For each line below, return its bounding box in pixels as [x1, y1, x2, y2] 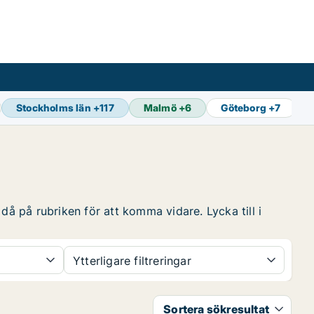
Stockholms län [16, 102, 91, 114]
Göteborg [221, 102, 267, 114]
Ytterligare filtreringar [73, 254, 191, 268]
